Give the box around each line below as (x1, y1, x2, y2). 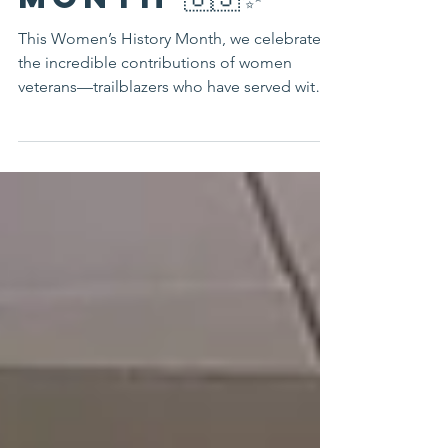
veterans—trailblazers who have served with (18, 117, 324, 136)
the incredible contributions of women (18, 93, 292, 112)
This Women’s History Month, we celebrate (18, 69, 321, 88)
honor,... (18, 141, 76, 160)
